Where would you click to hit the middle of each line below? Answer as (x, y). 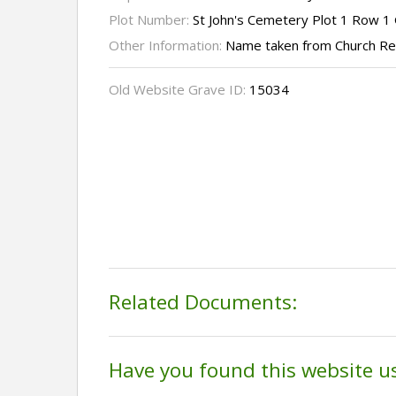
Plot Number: (151, 20)
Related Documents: (203, 302)
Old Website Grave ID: (179, 90)
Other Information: (167, 46)
